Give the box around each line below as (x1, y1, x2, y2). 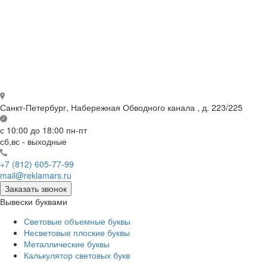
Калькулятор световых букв (24, 249, 130, 262)
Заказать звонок (5, 182, 67, 195)
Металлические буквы (24, 238, 110, 250)
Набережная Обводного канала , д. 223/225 (69, 101, 243, 114)
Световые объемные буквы (24, 215, 131, 228)
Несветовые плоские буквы (24, 226, 130, 239)
